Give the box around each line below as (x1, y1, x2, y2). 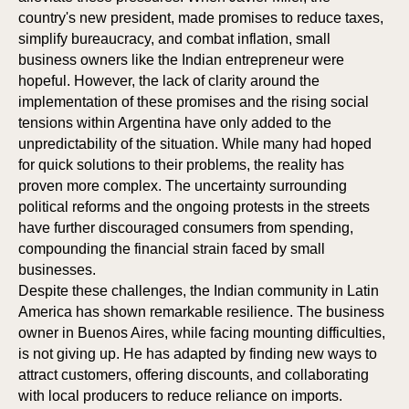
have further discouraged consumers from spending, (18, 220, 353, 236)
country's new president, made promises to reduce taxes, (18, 10, 383, 26)
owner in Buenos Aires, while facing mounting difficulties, (18, 325, 385, 341)
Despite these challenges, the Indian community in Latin (18, 283, 379, 299)
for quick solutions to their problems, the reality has (18, 157, 344, 173)
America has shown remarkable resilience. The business (18, 304, 384, 320)
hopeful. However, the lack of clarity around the (18, 73, 320, 89)
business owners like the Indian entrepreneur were (18, 52, 344, 68)
